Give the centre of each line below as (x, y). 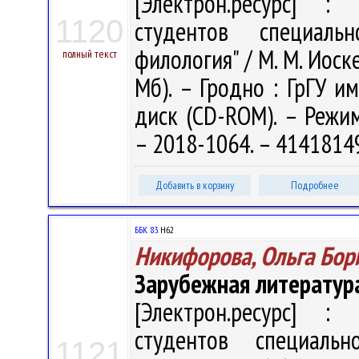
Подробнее (315, 185)
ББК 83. (146, 230)
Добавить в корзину (195, 185)
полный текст (89, 54)
